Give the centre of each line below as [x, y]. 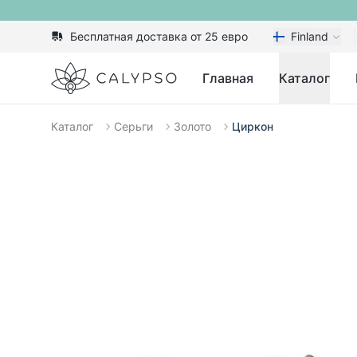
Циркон [253, 126]
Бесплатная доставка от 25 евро [159, 36]
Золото [192, 126]
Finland [310, 36]
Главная [228, 78]
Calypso [75, 71]
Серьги [133, 126]
